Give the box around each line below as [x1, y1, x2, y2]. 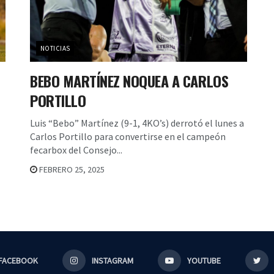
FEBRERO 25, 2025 [37, 163, 105, 175]
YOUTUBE [187, 254, 221, 266]
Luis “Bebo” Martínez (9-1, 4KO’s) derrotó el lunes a [30, 116, 244, 129]
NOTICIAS [40, 43, 70, 53]
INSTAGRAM [92, 254, 133, 266]
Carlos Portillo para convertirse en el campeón [30, 130, 226, 143]
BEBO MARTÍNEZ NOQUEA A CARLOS [30, 69, 229, 92]
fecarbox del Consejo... [30, 143, 122, 156]
